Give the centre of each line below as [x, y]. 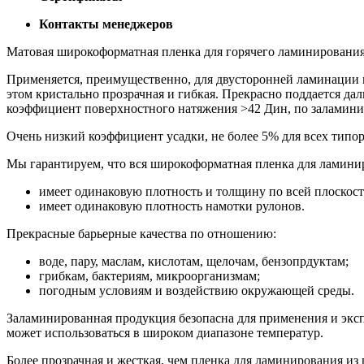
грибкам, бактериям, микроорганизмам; [149, 275]
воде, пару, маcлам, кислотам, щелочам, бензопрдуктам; [194, 261]
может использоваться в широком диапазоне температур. [165, 332]
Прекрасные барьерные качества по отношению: [141, 233]
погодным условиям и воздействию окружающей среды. [197, 290]
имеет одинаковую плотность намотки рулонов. [172, 206]
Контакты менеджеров [106, 24]
